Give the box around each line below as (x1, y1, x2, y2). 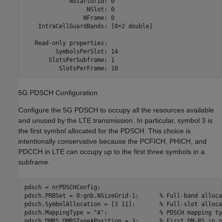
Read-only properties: (24, 39, 108, 47)
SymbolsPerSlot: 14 (24, 48, 118, 55)
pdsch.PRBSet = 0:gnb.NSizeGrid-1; (24, 192, 160, 200)
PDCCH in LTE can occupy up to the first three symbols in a (18, 147, 205, 156)
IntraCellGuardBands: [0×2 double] (24, 22, 153, 30)
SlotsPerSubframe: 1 (24, 56, 114, 63)
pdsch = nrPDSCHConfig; (24, 184, 101, 191)
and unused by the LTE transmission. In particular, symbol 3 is (18, 116, 213, 124)
